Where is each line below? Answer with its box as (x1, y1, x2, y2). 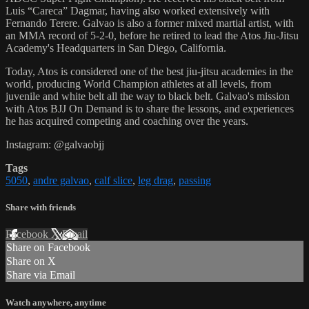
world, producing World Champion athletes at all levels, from (6, 77, 271, 90)
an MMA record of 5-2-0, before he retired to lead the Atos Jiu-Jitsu (6, 29, 299, 41)
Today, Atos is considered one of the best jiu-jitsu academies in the (6, 65, 293, 77)
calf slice (94, 174, 132, 186)
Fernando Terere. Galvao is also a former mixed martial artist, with (6, 17, 294, 29)
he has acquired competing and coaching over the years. (6, 114, 248, 127)
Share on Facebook (6, 241, 90, 254)
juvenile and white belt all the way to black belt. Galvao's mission (6, 90, 290, 102)
